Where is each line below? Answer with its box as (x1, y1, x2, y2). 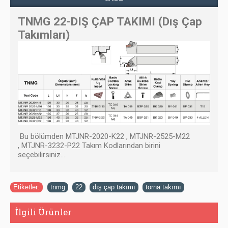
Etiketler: (13, 183, 40, 191)
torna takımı (146, 183, 181, 191)
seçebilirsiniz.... (18, 150, 69, 160)
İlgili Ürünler (15, 206, 72, 218)
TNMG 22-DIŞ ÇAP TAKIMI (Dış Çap (18, 14, 202, 28)
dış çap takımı (93, 183, 135, 191)
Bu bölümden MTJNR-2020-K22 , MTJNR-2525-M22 (18, 132, 190, 141)
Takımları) (18, 27, 70, 41)
